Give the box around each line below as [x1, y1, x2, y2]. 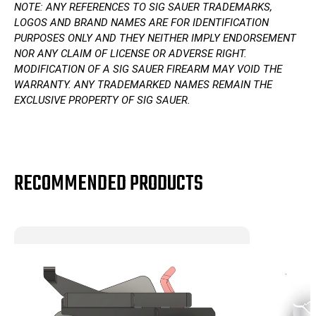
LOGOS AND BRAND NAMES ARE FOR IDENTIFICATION [14, 16, 269, 30]
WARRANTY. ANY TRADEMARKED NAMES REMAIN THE [14, 78, 272, 92]
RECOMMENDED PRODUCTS [14, 168, 203, 201]
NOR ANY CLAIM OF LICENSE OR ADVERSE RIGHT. [14, 47, 247, 61]
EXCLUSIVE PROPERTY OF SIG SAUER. [14, 94, 190, 107]
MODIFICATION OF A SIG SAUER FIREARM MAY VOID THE [14, 63, 282, 76]
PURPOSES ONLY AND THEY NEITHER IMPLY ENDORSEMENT [14, 32, 296, 45]
